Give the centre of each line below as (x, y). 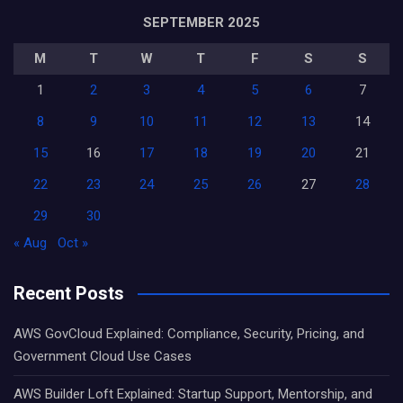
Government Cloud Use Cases (103, 356)
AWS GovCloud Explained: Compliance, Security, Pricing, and (189, 334)
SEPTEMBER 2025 (201, 22)
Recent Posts (69, 293)
